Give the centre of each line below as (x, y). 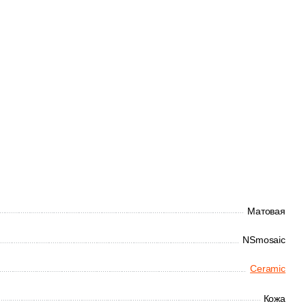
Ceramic (268, 268)
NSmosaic (264, 240)
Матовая (266, 211)
